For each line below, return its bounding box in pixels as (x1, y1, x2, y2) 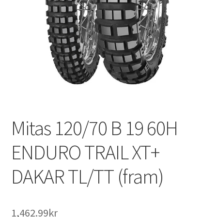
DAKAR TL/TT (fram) (11, 164, 164, 189)
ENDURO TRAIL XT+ (11, 139, 159, 165)
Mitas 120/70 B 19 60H (11, 115, 178, 141)
